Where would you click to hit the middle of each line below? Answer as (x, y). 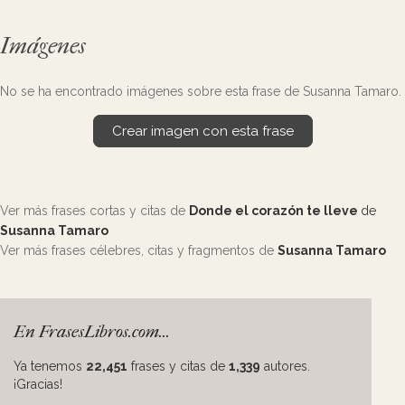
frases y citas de (178, 366)
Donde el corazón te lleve (275, 211)
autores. (285, 366)
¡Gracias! (38, 384)
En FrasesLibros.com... (92, 332)
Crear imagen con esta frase (202, 131)
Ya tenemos (50, 366)
